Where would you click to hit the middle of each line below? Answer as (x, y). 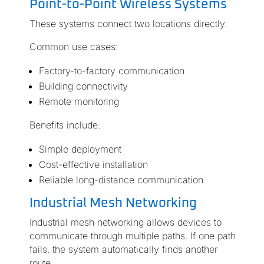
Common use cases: (73, 47)
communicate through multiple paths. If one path (132, 236)
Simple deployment (80, 149)
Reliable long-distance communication (121, 180)
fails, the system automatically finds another (123, 250)
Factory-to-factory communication (111, 71)
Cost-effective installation (93, 165)
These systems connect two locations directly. (128, 24)
